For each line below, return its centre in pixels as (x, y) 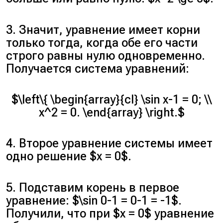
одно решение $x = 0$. (69, 157)
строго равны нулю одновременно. (106, 56)
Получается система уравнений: (98, 68)
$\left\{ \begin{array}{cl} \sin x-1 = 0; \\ (111, 100)
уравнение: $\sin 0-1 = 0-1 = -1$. (94, 200)
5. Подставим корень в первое (93, 187)
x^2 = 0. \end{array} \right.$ (111, 113)
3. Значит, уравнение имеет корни (103, 30)
